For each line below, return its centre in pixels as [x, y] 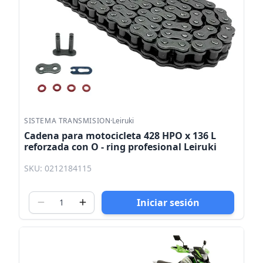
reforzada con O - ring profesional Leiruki [120, 147]
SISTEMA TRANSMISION [68, 121]
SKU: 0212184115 [58, 168]
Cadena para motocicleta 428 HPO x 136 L [120, 136]
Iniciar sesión [168, 202]
